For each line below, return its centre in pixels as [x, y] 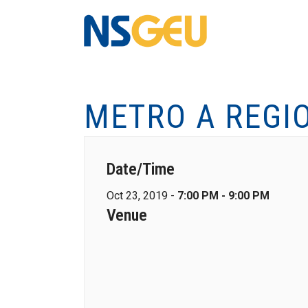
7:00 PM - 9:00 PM [223, 196]
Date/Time [141, 169]
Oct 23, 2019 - [142, 196]
